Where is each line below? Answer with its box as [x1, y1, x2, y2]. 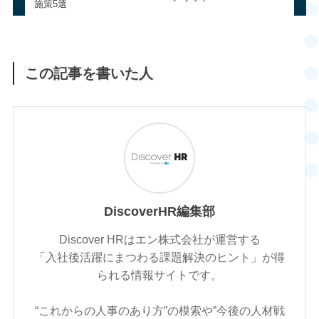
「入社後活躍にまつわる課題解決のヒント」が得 [34, 251, 285, 264]
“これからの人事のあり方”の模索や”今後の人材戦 [34, 304, 285, 318]
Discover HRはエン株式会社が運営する [58, 233, 261, 246]
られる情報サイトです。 [97, 268, 222, 282]
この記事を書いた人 [25, 65, 154, 81]
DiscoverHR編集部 [104, 204, 215, 219]
